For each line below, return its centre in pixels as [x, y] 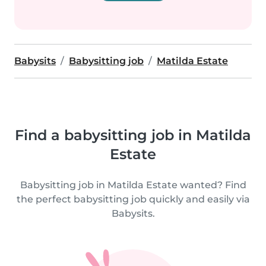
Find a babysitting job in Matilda [133, 135]
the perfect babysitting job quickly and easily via [133, 199]
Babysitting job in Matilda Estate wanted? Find [133, 185]
